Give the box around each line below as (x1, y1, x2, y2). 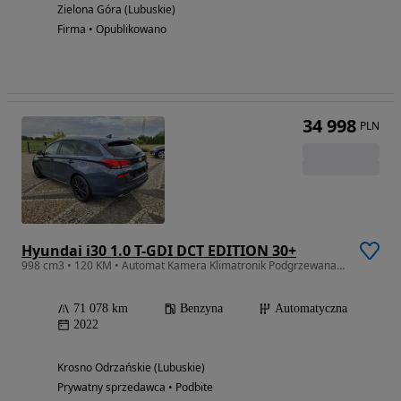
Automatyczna (275, 301, 347, 315)
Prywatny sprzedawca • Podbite (57, 379, 213, 395)
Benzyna (180, 301, 223, 315)
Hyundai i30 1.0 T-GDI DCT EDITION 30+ (21, 240, 296, 260)
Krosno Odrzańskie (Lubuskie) (57, 359, 205, 375)
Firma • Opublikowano (57, 21, 166, 37)
